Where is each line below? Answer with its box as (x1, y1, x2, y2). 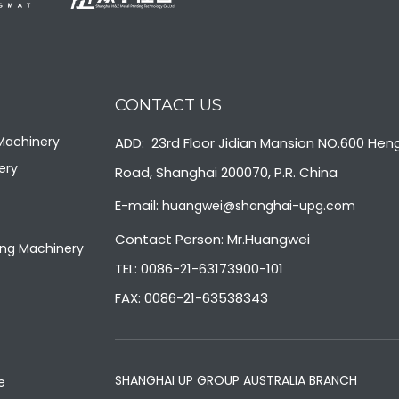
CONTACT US (114, 95, 222, 115)
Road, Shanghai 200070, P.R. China (114, 163, 338, 182)
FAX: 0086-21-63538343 (114, 289, 268, 307)
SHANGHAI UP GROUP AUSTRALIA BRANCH (114, 371, 357, 389)
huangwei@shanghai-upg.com (161, 197, 355, 215)
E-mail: (114, 196, 162, 215)
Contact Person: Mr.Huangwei (114, 230, 324, 248)
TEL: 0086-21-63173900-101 (114, 259, 283, 278)
